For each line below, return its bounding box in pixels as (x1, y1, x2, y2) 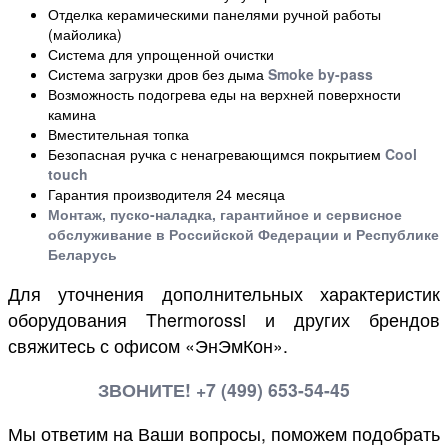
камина (48, 103, 96, 124)
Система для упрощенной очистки (48, 43, 274, 64)
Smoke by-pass (268, 63, 373, 84)
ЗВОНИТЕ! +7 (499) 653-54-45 (98, 377, 350, 402)
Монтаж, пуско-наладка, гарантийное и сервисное (48, 203, 402, 224)
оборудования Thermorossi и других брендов (8, 307, 440, 333)
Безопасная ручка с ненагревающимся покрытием (48, 143, 385, 164)
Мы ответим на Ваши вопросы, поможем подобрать (8, 420, 440, 446)
